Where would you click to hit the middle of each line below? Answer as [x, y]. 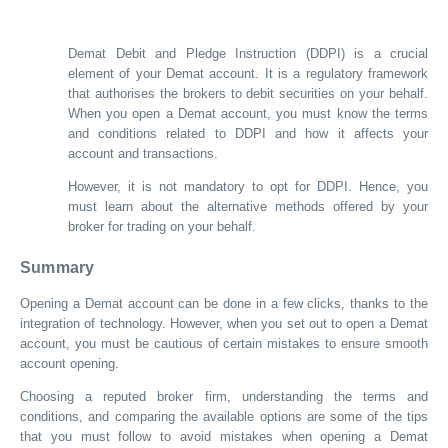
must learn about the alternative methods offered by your [248, 206]
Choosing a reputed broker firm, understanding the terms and [224, 396]
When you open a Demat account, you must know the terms [248, 113]
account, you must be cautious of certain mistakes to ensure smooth [224, 343]
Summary [57, 268]
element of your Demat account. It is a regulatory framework [248, 73]
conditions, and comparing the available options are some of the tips [224, 416]
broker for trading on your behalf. [162, 226]
